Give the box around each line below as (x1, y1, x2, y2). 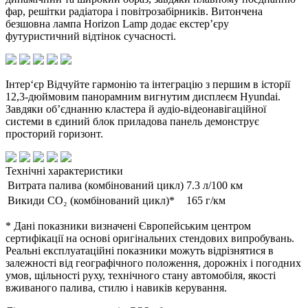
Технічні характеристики (5, 164, 123, 177)
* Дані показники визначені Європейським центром (5, 219, 251, 232)
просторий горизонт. (5, 127, 103, 140)
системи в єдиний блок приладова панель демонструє (5, 115, 259, 127)
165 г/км (186, 194, 225, 206)
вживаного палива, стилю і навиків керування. (5, 281, 227, 294)
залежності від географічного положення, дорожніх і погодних (5, 256, 301, 269)
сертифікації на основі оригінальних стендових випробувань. (5, 232, 294, 244)
